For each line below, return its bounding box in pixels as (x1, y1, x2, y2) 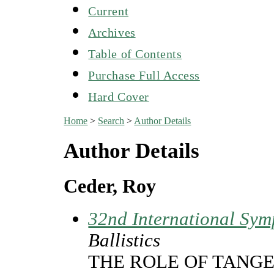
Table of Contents (88, 46, 182, 61)
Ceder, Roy (64, 174, 157, 197)
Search (98, 115, 125, 126)
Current (88, 4, 129, 18)
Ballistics (88, 230, 161, 251)
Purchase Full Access (88, 68, 200, 82)
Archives (88, 25, 136, 39)
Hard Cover (88, 89, 149, 103)
